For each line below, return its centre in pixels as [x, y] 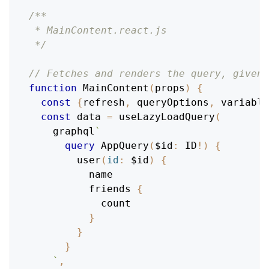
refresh [104, 102]
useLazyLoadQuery [167, 116]
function [53, 88]
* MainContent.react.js [98, 30]
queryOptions [170, 102]
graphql [62, 131]
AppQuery [125, 145]
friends [110, 189]
